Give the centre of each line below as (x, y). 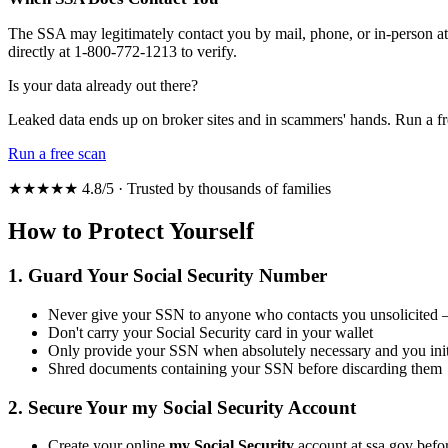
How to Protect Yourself (131, 231)
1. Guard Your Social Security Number (167, 276)
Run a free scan (57, 154)
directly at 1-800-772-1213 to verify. (122, 52)
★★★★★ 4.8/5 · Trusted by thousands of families (169, 189)
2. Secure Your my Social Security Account (182, 407)
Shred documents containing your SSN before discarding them (245, 368)
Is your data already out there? (103, 86)
